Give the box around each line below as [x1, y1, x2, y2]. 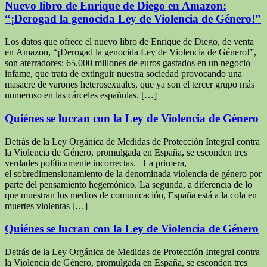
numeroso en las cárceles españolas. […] [5, 90, 157, 101]
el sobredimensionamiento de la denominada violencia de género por [5, 168, 262, 179]
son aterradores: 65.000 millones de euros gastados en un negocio [5, 58, 250, 69]
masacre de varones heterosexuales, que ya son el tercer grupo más [5, 79, 254, 90]
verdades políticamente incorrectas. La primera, [5, 157, 187, 168]
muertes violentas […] [5, 200, 88, 211]
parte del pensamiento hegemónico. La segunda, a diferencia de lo [5, 179, 252, 190]
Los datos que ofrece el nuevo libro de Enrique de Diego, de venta [5, 36, 254, 47]
